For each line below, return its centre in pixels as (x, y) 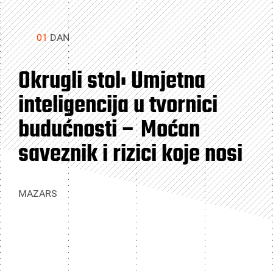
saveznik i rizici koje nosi (130, 155)
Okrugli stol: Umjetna (112, 82)
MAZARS (38, 193)
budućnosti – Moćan (109, 130)
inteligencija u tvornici (118, 106)
